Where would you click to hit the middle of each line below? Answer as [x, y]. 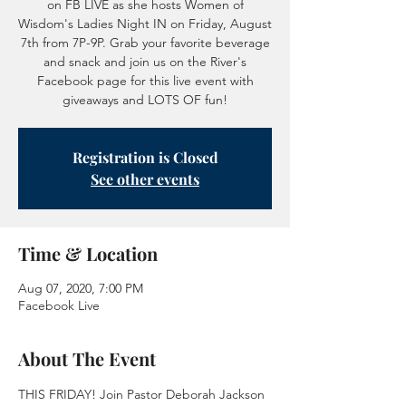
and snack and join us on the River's [145, 62]
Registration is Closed [145, 158]
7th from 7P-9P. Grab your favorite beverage [145, 43]
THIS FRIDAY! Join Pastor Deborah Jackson [143, 395]
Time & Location [88, 254]
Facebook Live [59, 306]
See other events [145, 179]
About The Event [87, 359]
